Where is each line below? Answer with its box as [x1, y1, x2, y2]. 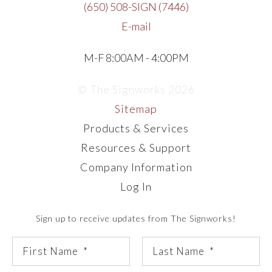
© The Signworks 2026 [77, 82, 195, 96]
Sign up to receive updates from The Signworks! [36, 212, 236, 223]
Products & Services [83, 121, 189, 135]
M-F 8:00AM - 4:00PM [83, 50, 189, 64]
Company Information [80, 160, 192, 174]
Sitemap [115, 101, 157, 115]
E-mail [121, 19, 151, 33]
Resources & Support [81, 140, 191, 154]
